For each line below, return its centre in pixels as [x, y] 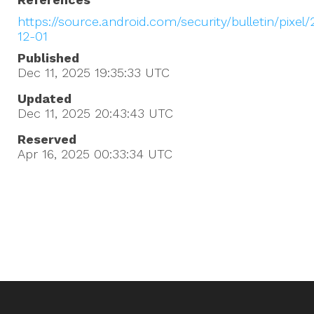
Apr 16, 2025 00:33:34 [81, 153]
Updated [45, 98]
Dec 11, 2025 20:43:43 [81, 113]
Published [48, 57]
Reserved [47, 139]
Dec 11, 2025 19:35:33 [79, 72]
